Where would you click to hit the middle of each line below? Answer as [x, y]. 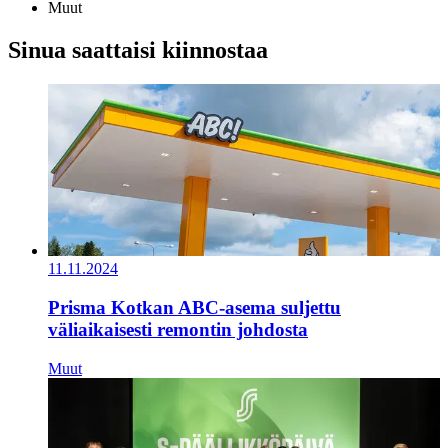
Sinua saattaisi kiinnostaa [138, 50]
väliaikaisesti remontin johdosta [178, 329]
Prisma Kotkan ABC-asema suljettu [194, 307]
